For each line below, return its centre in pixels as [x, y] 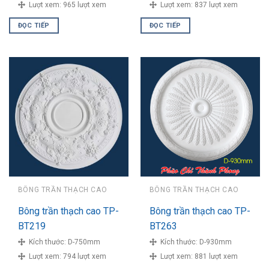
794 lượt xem [84, 257]
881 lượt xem [216, 257]
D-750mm [84, 242]
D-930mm [215, 242]
